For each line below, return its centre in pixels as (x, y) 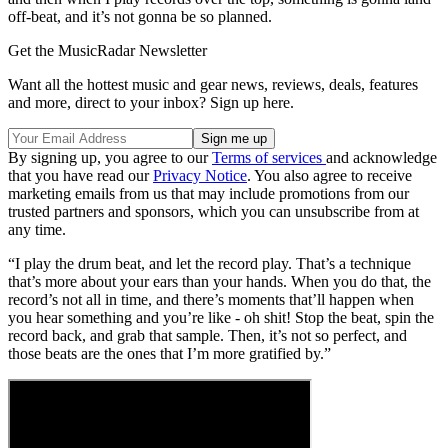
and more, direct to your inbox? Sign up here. (151, 102)
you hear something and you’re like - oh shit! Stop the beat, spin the (221, 317)
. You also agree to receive (329, 175)
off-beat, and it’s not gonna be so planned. (142, 16)
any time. (37, 229)
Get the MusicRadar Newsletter (107, 50)
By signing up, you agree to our (110, 157)
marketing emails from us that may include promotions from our (208, 193)
